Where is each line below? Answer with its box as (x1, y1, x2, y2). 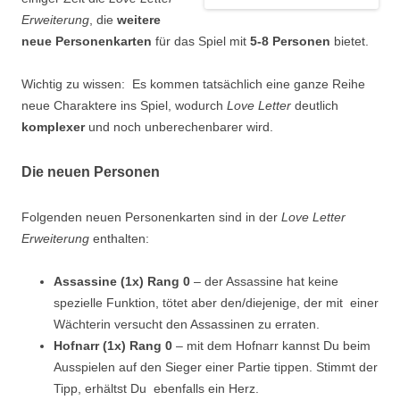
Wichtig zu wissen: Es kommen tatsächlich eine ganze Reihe (21, 77, 365, 92)
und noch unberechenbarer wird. (85, 120, 273, 135)
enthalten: (89, 231, 149, 246)
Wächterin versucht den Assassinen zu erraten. (54, 317, 320, 332)
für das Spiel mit (152, 34, 246, 49)
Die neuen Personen (21, 164, 160, 180)
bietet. (330, 34, 369, 49)
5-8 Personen (246, 34, 330, 49)
